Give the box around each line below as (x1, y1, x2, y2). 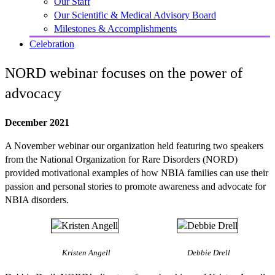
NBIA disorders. (5, 194, 69, 205)
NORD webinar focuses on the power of (5, 64, 242, 81)
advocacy (5, 85, 61, 101)
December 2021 (5, 117, 69, 128)
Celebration (29, 39, 74, 49)
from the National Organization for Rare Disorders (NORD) (5, 153, 238, 165)
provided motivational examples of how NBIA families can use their (5, 167, 268, 178)
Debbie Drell (187, 247, 230, 257)
